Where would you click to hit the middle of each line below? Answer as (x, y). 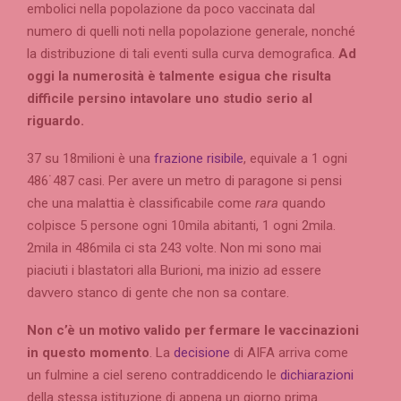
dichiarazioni (317, 375)
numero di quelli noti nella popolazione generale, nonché (191, 32)
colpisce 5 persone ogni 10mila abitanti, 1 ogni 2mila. (181, 226)
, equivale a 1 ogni (295, 159)
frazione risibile (199, 159)
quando (302, 204)
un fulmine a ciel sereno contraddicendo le (154, 375)
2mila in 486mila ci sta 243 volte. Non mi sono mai (174, 248)
